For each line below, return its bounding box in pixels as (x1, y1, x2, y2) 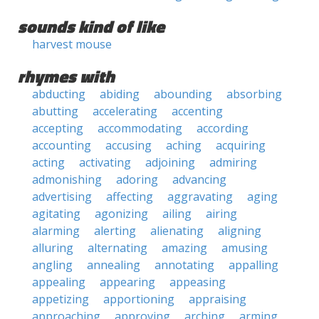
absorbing (226, 86, 282, 102)
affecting (106, 189, 153, 204)
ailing (162, 206, 192, 221)
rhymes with (18, 63, 115, 89)
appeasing (169, 274, 226, 290)
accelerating (93, 103, 157, 119)
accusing (105, 137, 152, 153)
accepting (32, 120, 83, 136)
